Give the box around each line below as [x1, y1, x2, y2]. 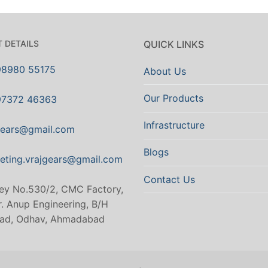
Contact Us [144, 173, 195, 185]
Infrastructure [144, 119, 205, 132]
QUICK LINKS [144, 38, 204, 50]
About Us [144, 65, 186, 77]
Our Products [144, 92, 203, 104]
